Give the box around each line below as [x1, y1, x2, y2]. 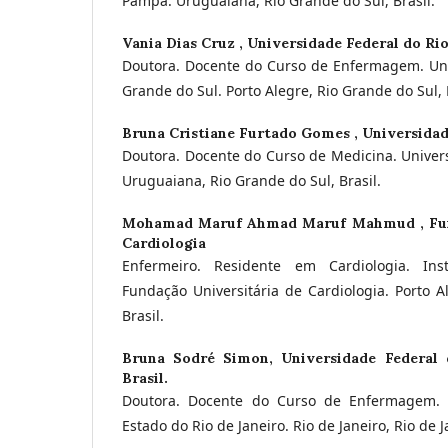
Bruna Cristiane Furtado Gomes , [122, 123, 362, 142]
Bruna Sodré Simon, [122, 348, 282, 367]
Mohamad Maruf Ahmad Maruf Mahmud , [122, 213, 429, 232]
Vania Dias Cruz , [122, 33, 247, 52]
